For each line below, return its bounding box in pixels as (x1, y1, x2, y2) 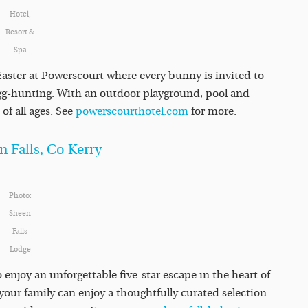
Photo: (8, 191, 32, 201)
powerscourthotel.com (76, 105, 188, 118)
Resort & (5, 27, 34, 37)
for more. (188, 105, 236, 118)
